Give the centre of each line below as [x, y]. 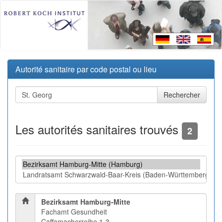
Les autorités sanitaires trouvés [99, 129]
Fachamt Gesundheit [74, 212]
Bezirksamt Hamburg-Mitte [86, 202]
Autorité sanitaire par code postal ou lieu [86, 69]
